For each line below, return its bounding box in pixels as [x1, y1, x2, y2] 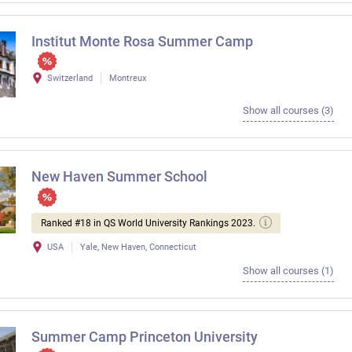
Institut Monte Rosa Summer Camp [31, 32, 253, 49]
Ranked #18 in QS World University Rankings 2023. [41, 218, 255, 229]
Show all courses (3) [242, 104, 334, 117]
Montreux [109, 72, 146, 83]
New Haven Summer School [31, 168, 207, 185]
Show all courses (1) [242, 265, 334, 277]
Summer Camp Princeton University [31, 328, 258, 346]
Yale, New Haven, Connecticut [80, 242, 196, 253]
